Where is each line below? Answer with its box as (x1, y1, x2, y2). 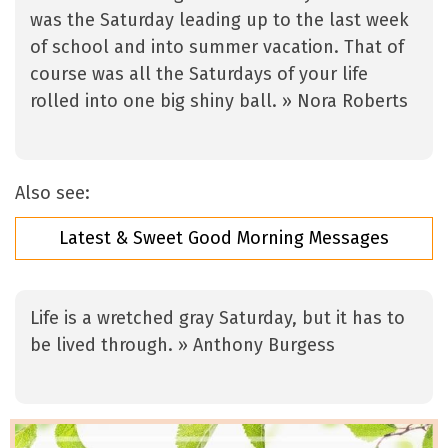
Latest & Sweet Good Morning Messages (59, 227, 389, 250)
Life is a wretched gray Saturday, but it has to (30, 307, 405, 330)
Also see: (15, 182, 90, 205)
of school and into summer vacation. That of (30, 36, 404, 59)
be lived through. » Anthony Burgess (30, 334, 335, 357)
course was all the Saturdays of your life (30, 63, 368, 86)
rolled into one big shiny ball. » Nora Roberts (30, 90, 408, 113)
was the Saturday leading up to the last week (30, 9, 409, 32)
